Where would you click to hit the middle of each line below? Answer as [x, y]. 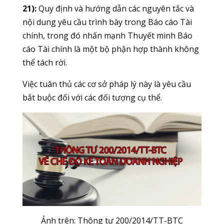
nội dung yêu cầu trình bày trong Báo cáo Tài [107, 22]
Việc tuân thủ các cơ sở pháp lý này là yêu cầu [106, 84]
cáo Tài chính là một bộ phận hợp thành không [110, 49]
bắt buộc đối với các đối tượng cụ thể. [92, 97]
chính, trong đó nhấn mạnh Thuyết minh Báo [107, 35]
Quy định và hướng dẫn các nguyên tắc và [115, 8]
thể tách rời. [44, 62]
